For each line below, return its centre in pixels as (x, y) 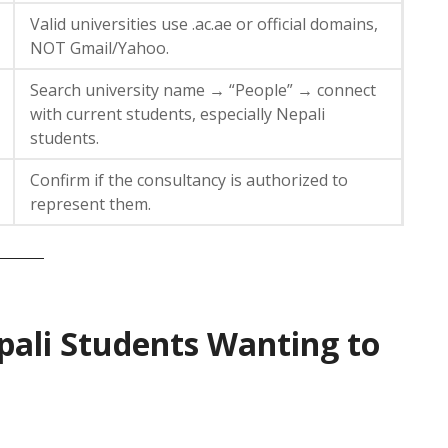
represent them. (90, 203)
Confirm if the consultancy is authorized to (189, 179)
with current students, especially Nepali (177, 113)
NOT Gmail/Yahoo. (99, 47)
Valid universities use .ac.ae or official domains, (204, 23)
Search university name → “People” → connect (203, 89)
